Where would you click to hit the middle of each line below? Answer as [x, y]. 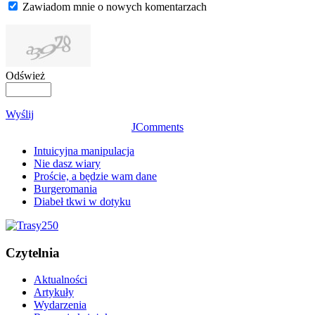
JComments [157, 127]
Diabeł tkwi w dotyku [82, 201]
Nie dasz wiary [67, 163]
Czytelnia [33, 252]
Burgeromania [65, 188]
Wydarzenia [60, 305]
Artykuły [54, 292]
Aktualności [60, 280]
